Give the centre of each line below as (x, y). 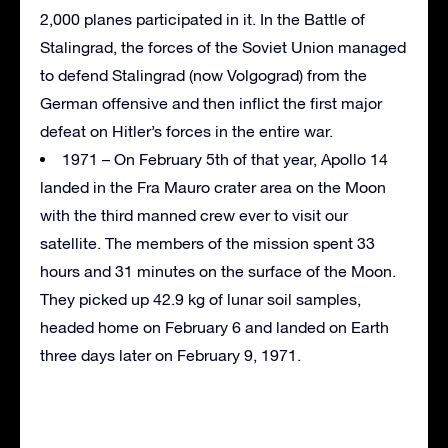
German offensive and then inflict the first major (211, 103)
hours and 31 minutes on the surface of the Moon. (218, 271)
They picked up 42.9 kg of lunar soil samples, (200, 299)
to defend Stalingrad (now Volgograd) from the (203, 75)
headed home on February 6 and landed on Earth (214, 327)
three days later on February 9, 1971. (170, 355)
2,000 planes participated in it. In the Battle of (202, 19)
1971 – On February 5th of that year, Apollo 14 (225, 159)
